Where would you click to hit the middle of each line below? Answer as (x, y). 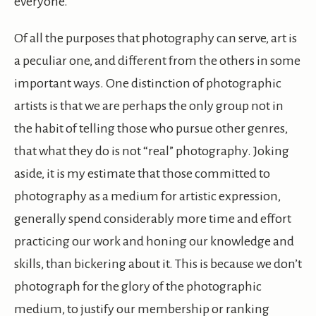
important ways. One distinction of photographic (148, 84)
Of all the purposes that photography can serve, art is (156, 38)
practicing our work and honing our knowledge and (154, 242)
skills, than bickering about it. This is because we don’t (158, 264)
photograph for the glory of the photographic (138, 287)
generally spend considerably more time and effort (153, 219)
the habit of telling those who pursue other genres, (151, 129)
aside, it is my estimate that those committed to (142, 174)
